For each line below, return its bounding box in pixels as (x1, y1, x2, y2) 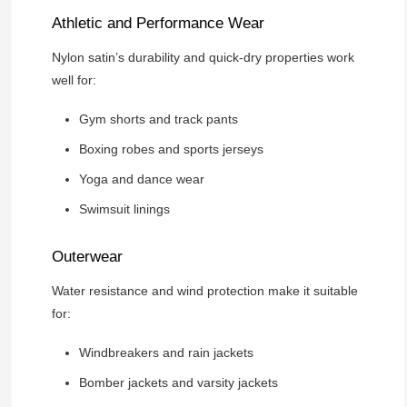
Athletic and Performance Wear (51, 14, 264, 32)
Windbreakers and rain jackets (78, 344, 253, 360)
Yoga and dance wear (78, 171, 204, 186)
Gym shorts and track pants (78, 111, 238, 126)
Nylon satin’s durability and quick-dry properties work (51, 49, 354, 65)
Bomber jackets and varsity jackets (78, 374, 278, 390)
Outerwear (51, 247, 123, 265)
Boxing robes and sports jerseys (78, 141, 263, 156)
